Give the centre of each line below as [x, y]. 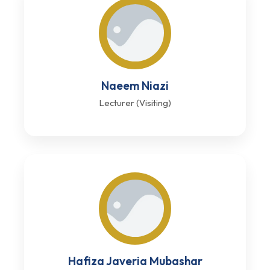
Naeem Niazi [135, 85]
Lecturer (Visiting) [135, 102]
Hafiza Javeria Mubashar [135, 261]
